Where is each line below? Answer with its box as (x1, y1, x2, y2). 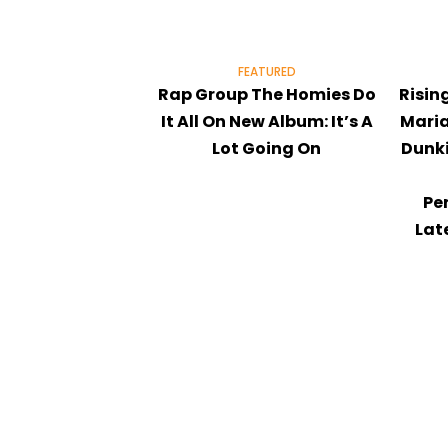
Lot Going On (212, 136, 322, 160)
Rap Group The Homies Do (157, 82, 376, 106)
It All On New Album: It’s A (160, 109, 373, 133)
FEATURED (237, 63, 296, 80)
